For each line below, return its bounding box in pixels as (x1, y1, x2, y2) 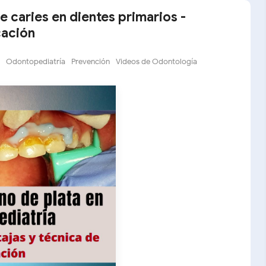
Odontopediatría (6, 56, 65, 66)
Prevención (71, 56, 110, 66)
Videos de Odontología (116, 56, 197, 66)
